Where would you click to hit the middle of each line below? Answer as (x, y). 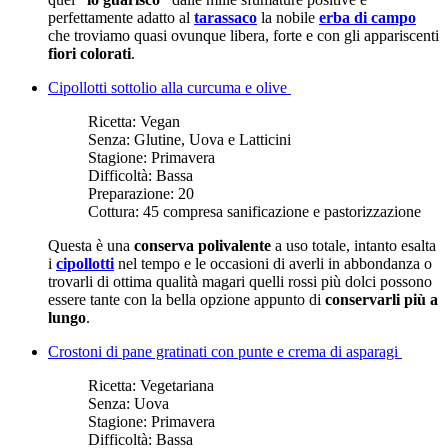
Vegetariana (177, 385)
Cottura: (115, 211)
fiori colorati (89, 53)
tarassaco (225, 17)
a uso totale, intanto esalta (353, 245)
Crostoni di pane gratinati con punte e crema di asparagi (225, 351)
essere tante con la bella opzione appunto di (184, 299)
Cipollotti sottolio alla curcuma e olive (169, 87)
